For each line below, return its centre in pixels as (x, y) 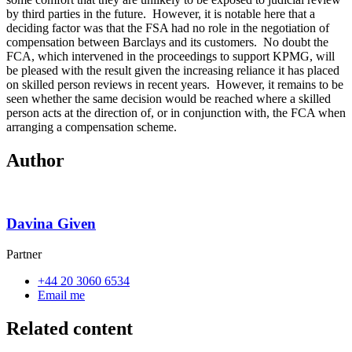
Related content (70, 329)
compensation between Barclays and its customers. (132, 42)
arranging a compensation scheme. (92, 126)
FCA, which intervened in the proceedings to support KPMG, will (170, 56)
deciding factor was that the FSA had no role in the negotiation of (168, 27)
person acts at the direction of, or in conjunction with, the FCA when (176, 112)
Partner (24, 255)
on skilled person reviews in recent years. (108, 84)
